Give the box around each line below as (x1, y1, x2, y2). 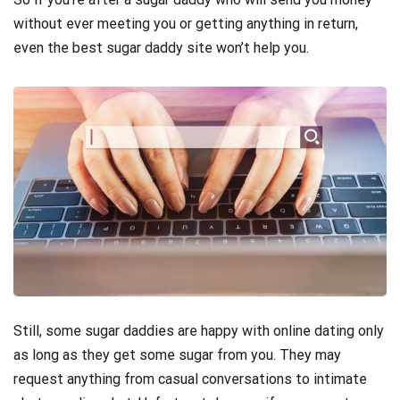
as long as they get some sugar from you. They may (13, 346, 341, 364)
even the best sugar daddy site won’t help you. (13, 38, 309, 56)
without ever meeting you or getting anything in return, (13, 14, 358, 32)
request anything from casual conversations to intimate (13, 371, 367, 388)
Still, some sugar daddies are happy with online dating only (13, 322, 384, 340)
